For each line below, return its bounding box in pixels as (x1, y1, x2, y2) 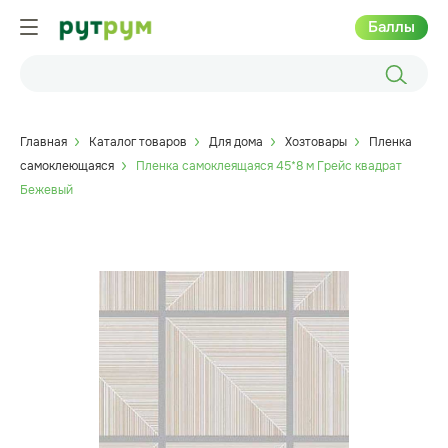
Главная (20, 133, 67, 150)
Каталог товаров (89, 133, 187, 150)
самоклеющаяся (20, 157, 114, 174)
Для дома (209, 133, 263, 150)
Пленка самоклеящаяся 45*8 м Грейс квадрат (136, 157, 402, 174)
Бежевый (20, 181, 73, 198)
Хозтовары (285, 133, 347, 150)
